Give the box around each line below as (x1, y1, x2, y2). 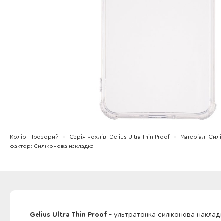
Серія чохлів (69, 134, 106, 140)
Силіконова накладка (34, 143, 94, 149)
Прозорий (29, 134, 59, 140)
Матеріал (180, 134, 205, 140)
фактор (10, 143, 31, 149)
